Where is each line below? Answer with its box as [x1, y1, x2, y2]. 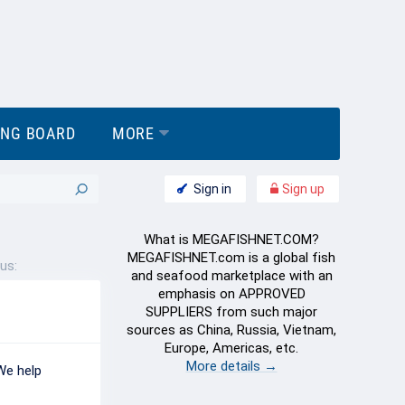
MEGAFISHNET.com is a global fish [127, 250, 335, 266]
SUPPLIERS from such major [146, 304, 317, 320]
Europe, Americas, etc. [165, 340, 298, 356]
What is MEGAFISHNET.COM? [144, 231, 319, 248]
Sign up [279, 182, 325, 196]
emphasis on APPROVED [157, 286, 306, 302]
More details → [185, 358, 278, 374]
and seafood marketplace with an [130, 268, 333, 284]
